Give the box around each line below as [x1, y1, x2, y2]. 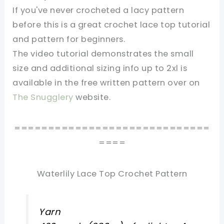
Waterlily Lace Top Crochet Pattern [36, 167, 187, 179]
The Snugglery [12, 91, 73, 103]
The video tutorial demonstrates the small [12, 48, 194, 60]
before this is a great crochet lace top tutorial [12, 19, 210, 31]
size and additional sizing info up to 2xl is [12, 62, 187, 74]
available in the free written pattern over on [12, 77, 200, 89]
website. [73, 91, 111, 103]
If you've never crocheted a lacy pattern [12, 4, 184, 16]
